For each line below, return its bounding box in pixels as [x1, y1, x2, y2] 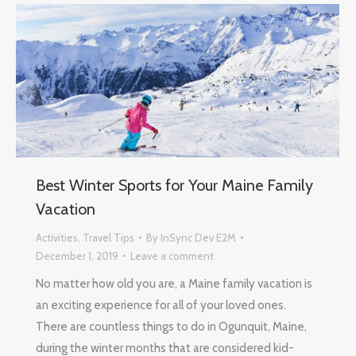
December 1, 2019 [36, 249, 118, 262]
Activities [36, 230, 78, 244]
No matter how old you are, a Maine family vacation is [36, 276, 312, 291]
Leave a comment [130, 249, 214, 262]
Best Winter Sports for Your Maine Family [36, 175, 313, 195]
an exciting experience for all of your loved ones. [36, 297, 286, 312]
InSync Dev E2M [161, 230, 236, 244]
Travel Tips [83, 230, 134, 244]
